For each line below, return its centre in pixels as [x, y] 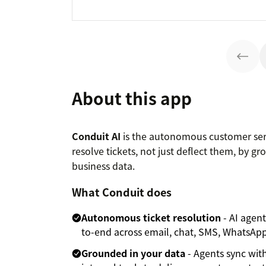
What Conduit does [122, 192]
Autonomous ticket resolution [151, 218]
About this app [132, 99]
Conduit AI [96, 136]
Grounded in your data [133, 253]
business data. [103, 166]
